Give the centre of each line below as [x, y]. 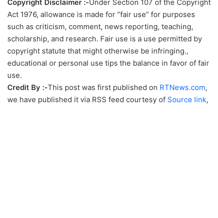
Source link [187, 100]
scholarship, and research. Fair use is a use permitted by [105, 39]
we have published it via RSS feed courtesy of [87, 100]
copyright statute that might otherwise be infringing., [98, 51]
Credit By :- [27, 88]
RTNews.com [182, 88]
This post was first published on [104, 88]
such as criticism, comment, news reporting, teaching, [100, 27]
